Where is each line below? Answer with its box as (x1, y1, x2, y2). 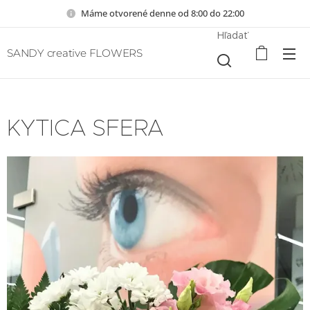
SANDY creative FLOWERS (7, 46, 143, 60)
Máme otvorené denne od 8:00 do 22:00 (81, 6, 244, 19)
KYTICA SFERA (7, 113, 164, 142)
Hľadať (217, 29, 248, 42)
